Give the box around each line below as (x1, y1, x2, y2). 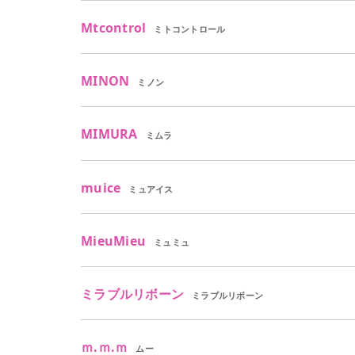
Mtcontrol (81, 18, 147, 36)
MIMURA (81, 125, 138, 143)
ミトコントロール (154, 22, 226, 35)
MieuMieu (81, 231, 147, 250)
